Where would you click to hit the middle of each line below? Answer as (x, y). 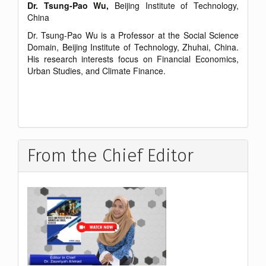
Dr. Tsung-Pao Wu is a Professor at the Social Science (133, 35)
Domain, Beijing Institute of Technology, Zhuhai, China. (133, 47)
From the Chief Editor (110, 156)
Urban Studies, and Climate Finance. (96, 71)
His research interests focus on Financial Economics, (133, 59)
